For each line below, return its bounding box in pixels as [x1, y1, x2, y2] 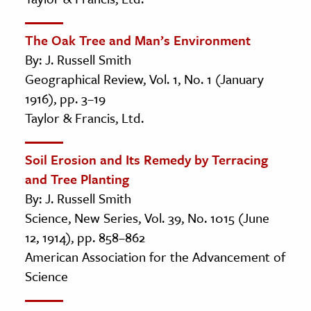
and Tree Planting [25, 169, 129, 188]
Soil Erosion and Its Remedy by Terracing [25, 149, 268, 169]
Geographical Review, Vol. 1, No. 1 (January [25, 69, 264, 88]
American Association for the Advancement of [25, 246, 285, 266]
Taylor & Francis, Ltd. [25, 108, 144, 127]
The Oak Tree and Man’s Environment [25, 30, 251, 49]
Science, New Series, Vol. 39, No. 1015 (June [25, 208, 269, 227]
